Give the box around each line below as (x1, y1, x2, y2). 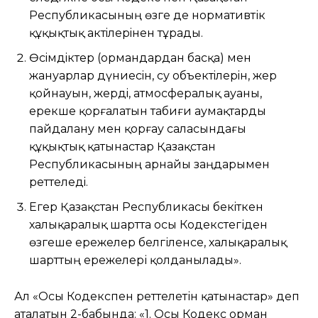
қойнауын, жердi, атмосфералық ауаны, (29, 86, 262, 100)
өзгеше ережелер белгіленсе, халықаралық (29, 235, 287, 249)
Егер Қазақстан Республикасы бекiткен (29, 199, 263, 214)
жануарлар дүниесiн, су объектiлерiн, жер (29, 68, 277, 82)
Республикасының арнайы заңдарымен (29, 157, 270, 171)
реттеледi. (29, 175, 88, 189)
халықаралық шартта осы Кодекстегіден (29, 217, 268, 231)
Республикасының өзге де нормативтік (29, 8, 265, 22)
